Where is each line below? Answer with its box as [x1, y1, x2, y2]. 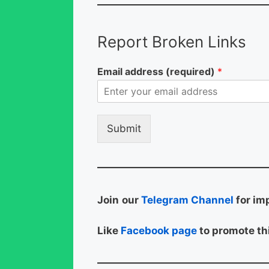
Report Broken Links [97, 32, 246, 52]
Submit [107, 122, 141, 135]
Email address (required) [97, 65, 217, 78]
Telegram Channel [141, 194, 234, 207]
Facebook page [121, 224, 197, 237]
